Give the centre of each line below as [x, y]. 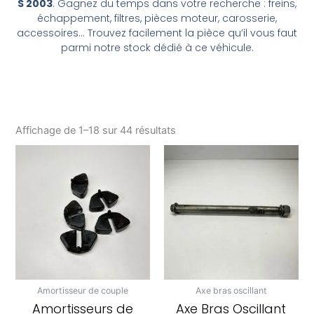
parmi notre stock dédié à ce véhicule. [157, 48]
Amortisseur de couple [83, 290]
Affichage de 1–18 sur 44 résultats [96, 130]
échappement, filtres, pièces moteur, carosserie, [157, 19]
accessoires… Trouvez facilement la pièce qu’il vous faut [157, 33]
